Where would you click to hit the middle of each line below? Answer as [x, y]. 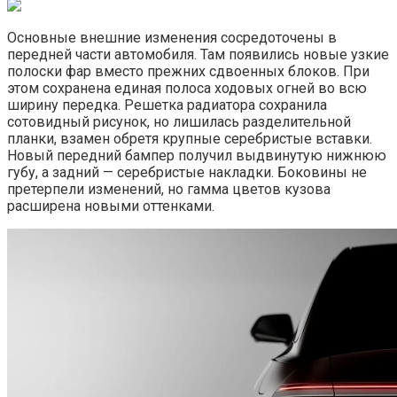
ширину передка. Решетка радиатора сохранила [167, 105]
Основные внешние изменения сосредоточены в [172, 38]
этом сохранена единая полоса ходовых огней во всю [187, 89]
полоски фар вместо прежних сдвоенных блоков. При [188, 72]
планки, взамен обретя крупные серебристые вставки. [190, 139]
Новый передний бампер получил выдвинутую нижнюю [197, 156]
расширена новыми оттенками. [111, 206]
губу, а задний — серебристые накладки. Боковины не [187, 173]
